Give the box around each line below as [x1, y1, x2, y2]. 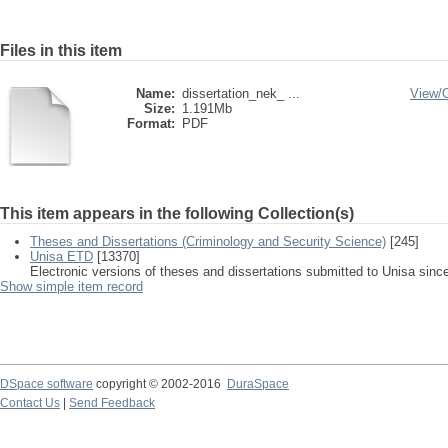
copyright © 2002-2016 [93, 377, 227, 391]
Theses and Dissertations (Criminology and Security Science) [30, 234, 386, 249]
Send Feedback [69, 396, 155, 410]
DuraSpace [227, 377, 289, 391]
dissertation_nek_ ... [182, 86, 300, 101]
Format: [127, 116, 175, 131]
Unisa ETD [30, 249, 93, 264]
